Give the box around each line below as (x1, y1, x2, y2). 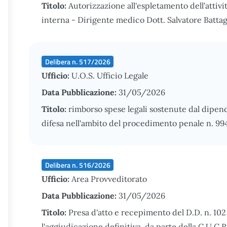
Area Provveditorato (71, 174, 147, 184)
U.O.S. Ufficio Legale (71, 70, 148, 81)
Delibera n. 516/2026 (45, 159, 110, 170)
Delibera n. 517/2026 (45, 56, 110, 67)
